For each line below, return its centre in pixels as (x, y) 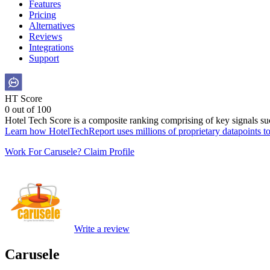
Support (44, 58)
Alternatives (52, 26)
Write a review (102, 229)
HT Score (25, 99)
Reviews (46, 36)
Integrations (51, 47)
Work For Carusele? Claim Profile (70, 152)
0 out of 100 (28, 109)
